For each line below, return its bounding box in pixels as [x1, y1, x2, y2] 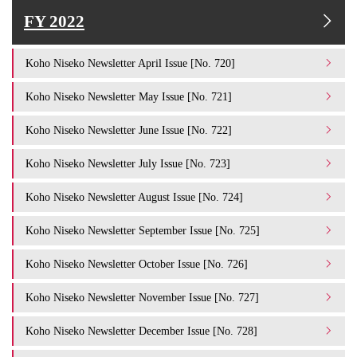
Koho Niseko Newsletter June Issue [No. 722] [25, 123, 232, 136]
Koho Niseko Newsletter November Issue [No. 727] [25, 290, 259, 304]
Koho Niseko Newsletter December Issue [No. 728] [25, 324, 257, 337]
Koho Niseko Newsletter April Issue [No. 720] [25, 56, 235, 69]
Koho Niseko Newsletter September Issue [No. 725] [25, 223, 260, 237]
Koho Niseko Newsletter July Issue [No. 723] [25, 156, 230, 170]
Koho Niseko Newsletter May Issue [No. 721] [25, 89, 232, 103]
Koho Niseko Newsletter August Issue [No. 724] [25, 190, 243, 203]
